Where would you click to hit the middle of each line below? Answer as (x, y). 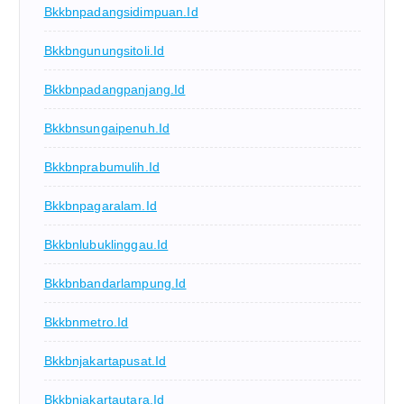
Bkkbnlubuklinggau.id (106, 244)
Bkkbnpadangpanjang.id (115, 89)
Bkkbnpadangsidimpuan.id (121, 11)
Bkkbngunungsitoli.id (104, 50)
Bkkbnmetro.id (86, 321)
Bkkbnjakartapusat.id (105, 360)
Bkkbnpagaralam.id (100, 205)
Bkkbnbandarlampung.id (115, 283)
